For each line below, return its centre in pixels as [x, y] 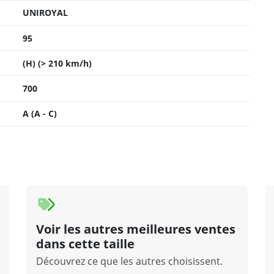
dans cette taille [86, 243]
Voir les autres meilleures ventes [136, 229]
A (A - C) [40, 114]
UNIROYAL [45, 13]
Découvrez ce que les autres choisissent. [130, 261]
